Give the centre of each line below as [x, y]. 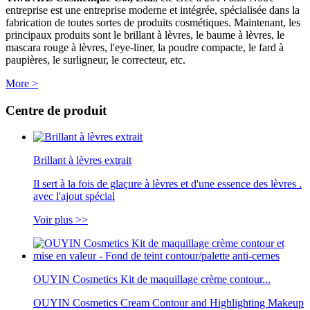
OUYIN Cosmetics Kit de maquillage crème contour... [152, 280]
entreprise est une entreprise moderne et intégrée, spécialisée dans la [153, 10]
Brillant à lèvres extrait [82, 161]
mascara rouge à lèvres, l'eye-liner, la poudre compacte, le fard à [145, 47]
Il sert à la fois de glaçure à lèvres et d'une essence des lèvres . [167, 184]
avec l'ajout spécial [74, 197]
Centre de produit [56, 110]
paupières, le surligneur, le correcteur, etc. [95, 60]
